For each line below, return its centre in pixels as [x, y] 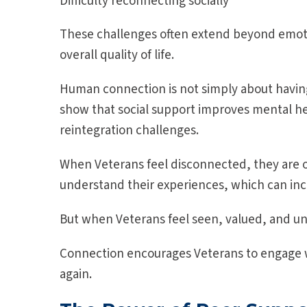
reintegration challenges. [129, 131]
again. [76, 275]
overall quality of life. [117, 56]
